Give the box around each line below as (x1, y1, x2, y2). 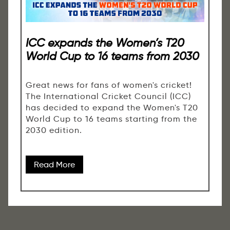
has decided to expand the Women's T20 (26, 102, 198, 112)
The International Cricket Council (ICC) (26, 91, 191, 101)
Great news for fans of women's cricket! (26, 80, 192, 90)
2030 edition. (26, 125, 82, 135)
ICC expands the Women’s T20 (26, 35, 184, 50)
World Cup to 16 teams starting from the (26, 113, 197, 124)
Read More (34, 159, 75, 169)
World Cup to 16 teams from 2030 (26, 49, 199, 64)
